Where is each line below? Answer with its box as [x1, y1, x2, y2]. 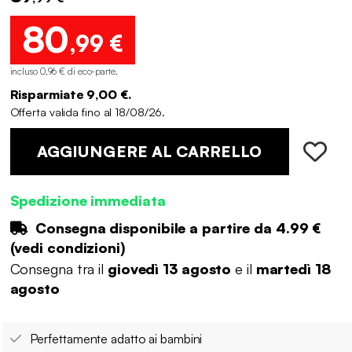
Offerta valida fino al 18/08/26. [9, 104, 166, 119]
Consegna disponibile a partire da [31, 218, 276, 236]
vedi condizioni [14, 238, 120, 256]
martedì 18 [255, 260, 331, 278]
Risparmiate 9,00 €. [9, 86, 131, 102]
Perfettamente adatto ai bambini [29, 331, 203, 347]
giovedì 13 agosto [107, 260, 232, 278]
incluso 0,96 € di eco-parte [9, 64, 115, 77]
